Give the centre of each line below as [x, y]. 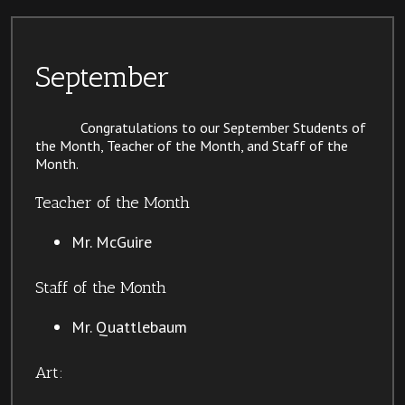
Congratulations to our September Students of [223, 127]
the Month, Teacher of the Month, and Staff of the [192, 145]
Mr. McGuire [112, 241]
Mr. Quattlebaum [129, 326]
